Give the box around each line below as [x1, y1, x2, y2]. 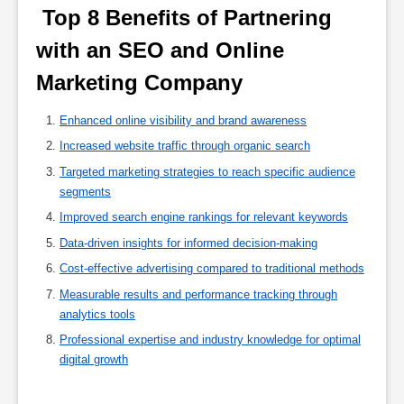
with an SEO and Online [36, 37, 284, 62]
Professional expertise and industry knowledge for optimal [60, 333, 361, 347]
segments [60, 184, 111, 198]
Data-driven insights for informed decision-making [60, 235, 317, 250]
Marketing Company [36, 69, 249, 95]
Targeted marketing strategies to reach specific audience [60, 164, 355, 179]
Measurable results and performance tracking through [60, 287, 337, 301]
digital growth [60, 353, 128, 367]
